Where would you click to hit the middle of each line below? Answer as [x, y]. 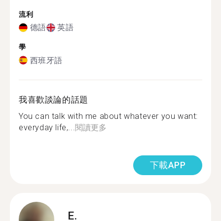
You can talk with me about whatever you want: [109, 116]
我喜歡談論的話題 [54, 99]
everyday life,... [47, 127]
